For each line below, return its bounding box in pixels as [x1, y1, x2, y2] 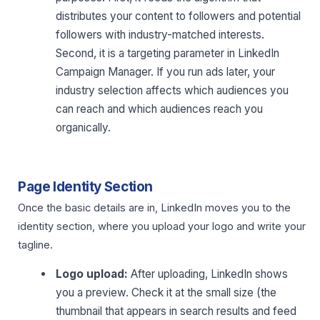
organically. [56, 121, 111, 135]
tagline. [18, 239, 53, 252]
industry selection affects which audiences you [56, 84, 289, 98]
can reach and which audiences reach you [56, 102, 264, 116]
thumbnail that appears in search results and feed [56, 304, 297, 318]
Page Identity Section [18, 179, 154, 196]
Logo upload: [56, 266, 129, 281]
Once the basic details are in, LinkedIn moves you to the [18, 201, 291, 215]
